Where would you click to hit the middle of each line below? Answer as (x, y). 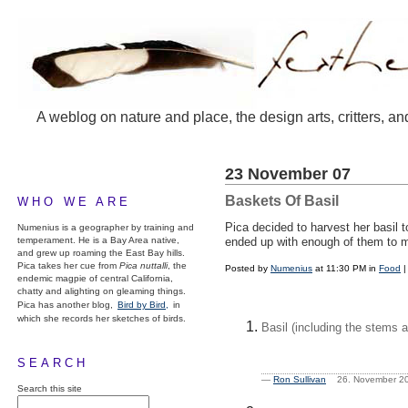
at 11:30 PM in (346, 268)
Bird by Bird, (143, 305)
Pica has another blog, (66, 305)
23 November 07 (288, 174)
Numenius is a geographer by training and (106, 227)
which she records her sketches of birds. (102, 318)
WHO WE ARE (74, 202)
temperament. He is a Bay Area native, (98, 240)
